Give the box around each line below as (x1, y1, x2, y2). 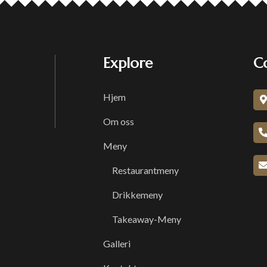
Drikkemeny (112, 189, 163, 200)
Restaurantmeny (112, 164, 179, 176)
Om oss (103, 116, 134, 127)
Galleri (103, 238, 131, 249)
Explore (103, 54, 153, 72)
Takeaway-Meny (112, 213, 181, 225)
